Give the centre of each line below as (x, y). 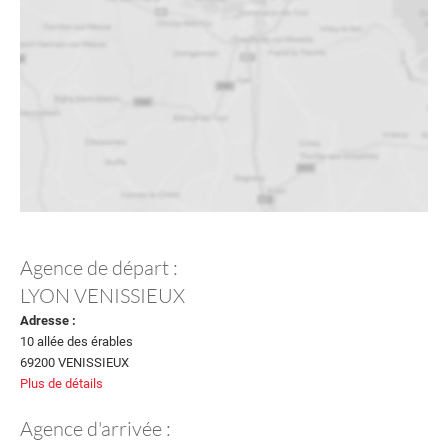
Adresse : (48, 320)
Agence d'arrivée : (95, 428)
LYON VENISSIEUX (102, 295)
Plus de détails (61, 383)
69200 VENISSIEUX (74, 362)
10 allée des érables (76, 341)
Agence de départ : (99, 267)
